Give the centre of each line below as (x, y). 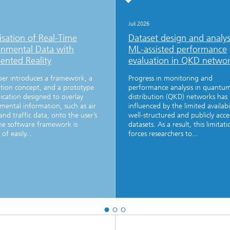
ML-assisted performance (178, 49)
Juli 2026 (139, 24)
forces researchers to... (163, 133)
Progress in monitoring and (170, 78)
